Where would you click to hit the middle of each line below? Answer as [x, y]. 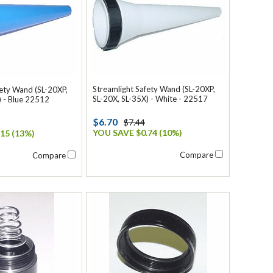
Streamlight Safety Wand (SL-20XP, [154, 89]
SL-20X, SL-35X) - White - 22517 [150, 99]
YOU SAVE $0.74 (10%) [137, 133]
